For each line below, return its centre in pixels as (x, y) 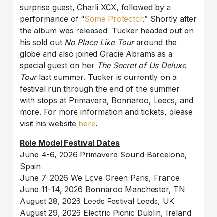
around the (157, 42)
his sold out (42, 42)
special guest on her (59, 66)
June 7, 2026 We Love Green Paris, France (100, 178)
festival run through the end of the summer (100, 89)
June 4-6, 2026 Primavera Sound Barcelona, (104, 155)
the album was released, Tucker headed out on (107, 31)
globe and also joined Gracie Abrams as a (96, 54)
